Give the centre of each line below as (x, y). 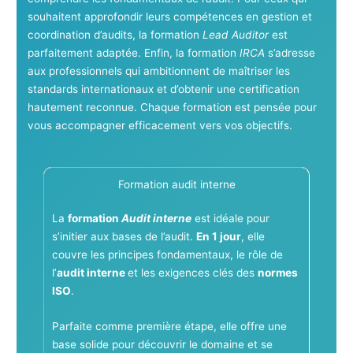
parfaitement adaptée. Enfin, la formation (133, 52)
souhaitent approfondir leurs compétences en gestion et (169, 16)
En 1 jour (218, 237)
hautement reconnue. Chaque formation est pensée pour (172, 107)
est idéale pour (230, 219)
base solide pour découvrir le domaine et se (162, 345)
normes (277, 273)
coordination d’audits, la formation (115, 34)
